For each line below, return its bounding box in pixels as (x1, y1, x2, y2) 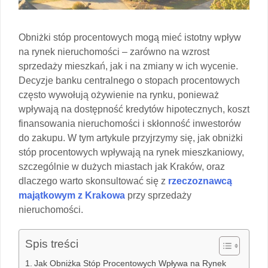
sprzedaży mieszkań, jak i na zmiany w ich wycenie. (19, 60, 238, 71)
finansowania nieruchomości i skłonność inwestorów (19, 118, 241, 129)
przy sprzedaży (125, 190, 191, 200)
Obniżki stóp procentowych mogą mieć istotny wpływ (19, 32, 241, 42)
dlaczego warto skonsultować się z (19, 175, 166, 186)
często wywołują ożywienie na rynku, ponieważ (19, 89, 219, 100)
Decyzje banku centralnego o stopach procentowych (19, 75, 240, 86)
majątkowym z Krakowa (19, 190, 125, 200)
